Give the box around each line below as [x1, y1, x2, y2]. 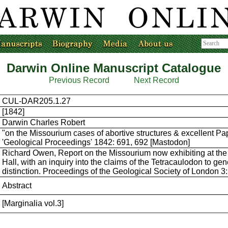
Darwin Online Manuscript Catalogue [7, 61, 221, 75]
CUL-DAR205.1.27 [2, 97, 71, 105]
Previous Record [48, 76, 109, 84]
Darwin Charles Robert [2, 118, 85, 127]
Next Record [133, 76, 179, 84]
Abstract [2, 181, 32, 190]
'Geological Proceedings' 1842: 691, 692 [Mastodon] [2, 138, 190, 147]
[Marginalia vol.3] [2, 199, 64, 208]
